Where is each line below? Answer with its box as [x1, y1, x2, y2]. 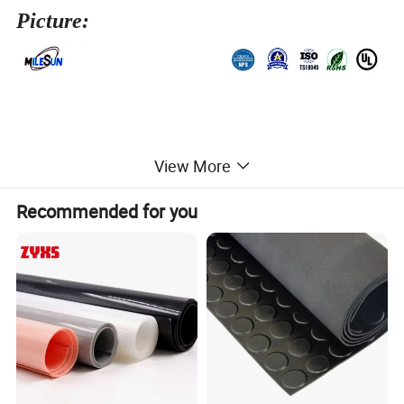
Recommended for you [16, 198, 198, 224]
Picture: [16, 9, 90, 33]
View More [153, 155, 231, 178]
